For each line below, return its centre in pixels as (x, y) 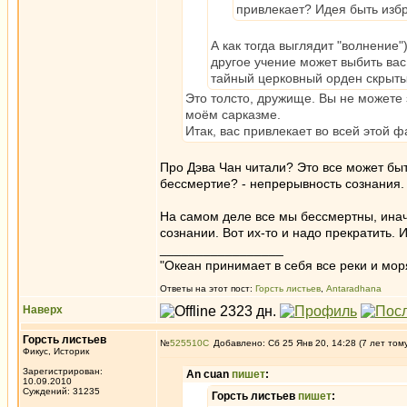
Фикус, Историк (56, 351)
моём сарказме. (233, 114)
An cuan (209, 374)
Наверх (43, 310)
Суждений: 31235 (61, 391)
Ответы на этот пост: (208, 288)
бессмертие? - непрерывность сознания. (282, 184)
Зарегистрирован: (63, 371)
